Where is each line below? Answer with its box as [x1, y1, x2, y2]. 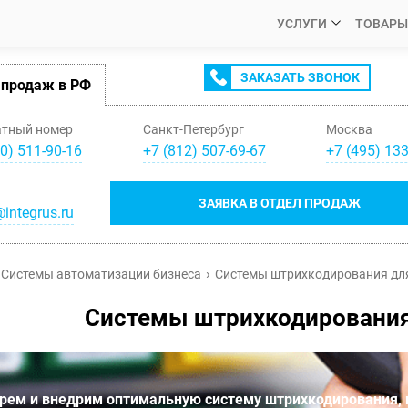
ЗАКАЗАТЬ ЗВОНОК [240, 70, 360, 85]
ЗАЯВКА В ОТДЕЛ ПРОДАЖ [199, 196, 361, 210]
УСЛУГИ [277, 16, 327, 31]
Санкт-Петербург [142, 122, 244, 137]
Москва [326, 122, 372, 137]
